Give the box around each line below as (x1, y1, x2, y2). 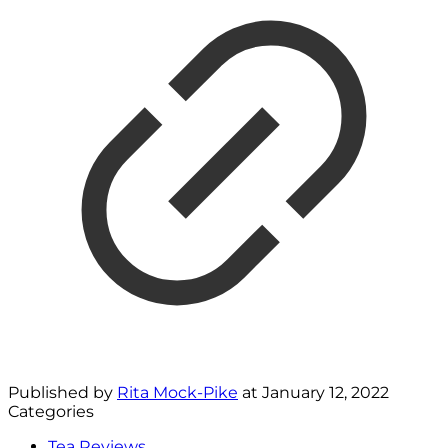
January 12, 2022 (262, 383, 389, 403)
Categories (8, 402, 94, 422)
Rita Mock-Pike (117, 383, 238, 403)
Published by (8, 383, 117, 403)
